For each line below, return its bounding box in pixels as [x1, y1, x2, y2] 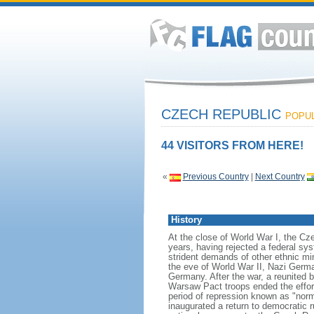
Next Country [254, 172, 305, 182]
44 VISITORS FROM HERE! [161, 139, 303, 151]
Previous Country [182, 172, 249, 182]
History [170, 214, 202, 225]
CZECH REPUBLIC [161, 107, 285, 122]
